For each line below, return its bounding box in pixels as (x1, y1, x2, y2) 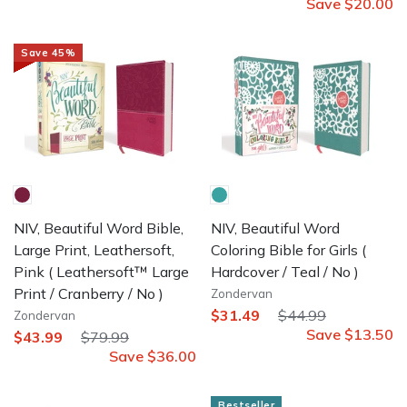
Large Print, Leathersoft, (14, 240, 174, 259)
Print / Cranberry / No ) (14, 283, 164, 303)
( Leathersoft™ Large (45, 262, 189, 281)
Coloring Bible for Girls (211, 240, 358, 259)
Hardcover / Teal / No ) (211, 262, 359, 281)
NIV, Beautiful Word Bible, (14, 218, 184, 237)
